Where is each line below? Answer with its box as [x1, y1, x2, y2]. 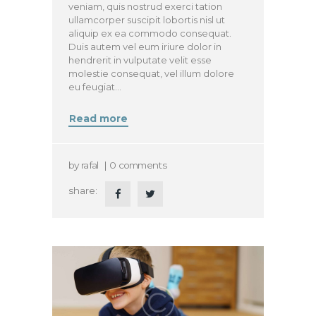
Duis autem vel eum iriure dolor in [68, 40, 222, 52]
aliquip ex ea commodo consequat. [68, 27, 232, 39]
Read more [69, 113, 128, 125]
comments [118, 159, 166, 171]
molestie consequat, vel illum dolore [68, 67, 235, 79]
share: [68, 184, 98, 196]
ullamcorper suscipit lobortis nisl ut [68, 13, 226, 25]
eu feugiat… [68, 80, 122, 92]
